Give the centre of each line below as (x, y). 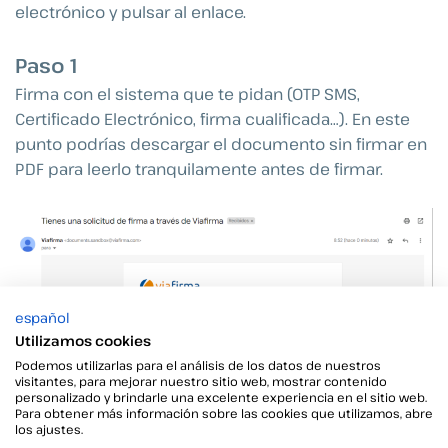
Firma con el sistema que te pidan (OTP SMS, (187, 94)
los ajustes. (49, 428)
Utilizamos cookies (83, 339)
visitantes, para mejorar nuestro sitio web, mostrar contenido (201, 380)
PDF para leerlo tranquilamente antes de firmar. (199, 169)
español (42, 316)
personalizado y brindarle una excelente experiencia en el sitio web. (221, 396)
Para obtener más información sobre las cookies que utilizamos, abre (224, 412)
